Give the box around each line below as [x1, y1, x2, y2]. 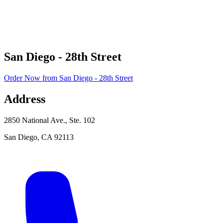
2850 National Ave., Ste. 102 [4, 115, 95, 124]
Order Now [4, 73, 40, 82]
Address [4, 92, 45, 106]
